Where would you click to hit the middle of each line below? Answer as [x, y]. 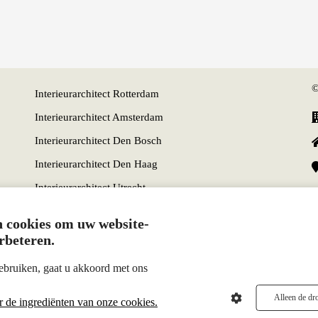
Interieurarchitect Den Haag [96, 164]
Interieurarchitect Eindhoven [98, 211]
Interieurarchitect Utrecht [90, 188]
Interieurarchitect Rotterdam [97, 94]
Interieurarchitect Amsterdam [99, 117]
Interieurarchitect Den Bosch [98, 141]
